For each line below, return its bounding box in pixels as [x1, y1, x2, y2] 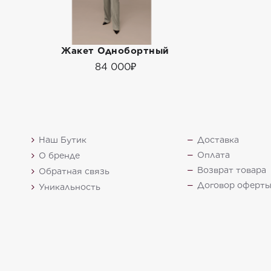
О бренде [39, 151, 80, 161]
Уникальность [39, 182, 100, 192]
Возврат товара [197, 165, 266, 175]
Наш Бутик [39, 135, 87, 145]
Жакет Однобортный [61, 45, 169, 57]
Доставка [197, 135, 239, 145]
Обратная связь [39, 166, 109, 177]
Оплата [197, 150, 230, 160]
